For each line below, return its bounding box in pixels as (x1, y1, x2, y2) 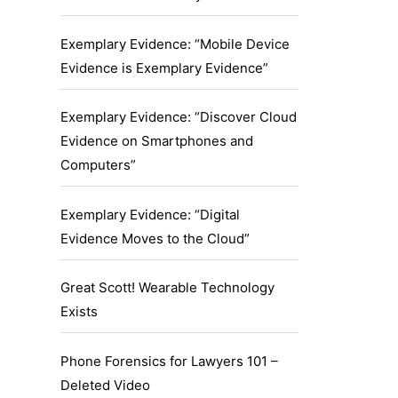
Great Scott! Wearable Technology (60, 279, 275, 297)
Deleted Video (60, 376, 150, 394)
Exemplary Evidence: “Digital (60, 205, 240, 223)
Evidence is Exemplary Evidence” (60, 59, 268, 76)
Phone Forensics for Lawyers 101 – (60, 352, 278, 370)
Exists (60, 303, 98, 321)
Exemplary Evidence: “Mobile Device (60, 35, 290, 52)
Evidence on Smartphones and (60, 132, 253, 150)
